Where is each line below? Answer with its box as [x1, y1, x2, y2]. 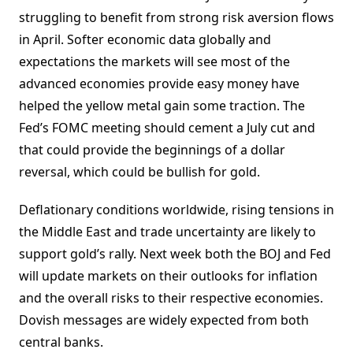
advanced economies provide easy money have [19, 75, 299, 93]
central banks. [19, 333, 103, 351]
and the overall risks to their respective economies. [19, 289, 323, 307]
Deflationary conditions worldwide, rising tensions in [19, 201, 334, 219]
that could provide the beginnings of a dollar [19, 141, 285, 159]
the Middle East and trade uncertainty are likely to [19, 223, 316, 241]
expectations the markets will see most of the [19, 53, 290, 71]
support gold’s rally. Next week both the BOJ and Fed [19, 245, 331, 263]
